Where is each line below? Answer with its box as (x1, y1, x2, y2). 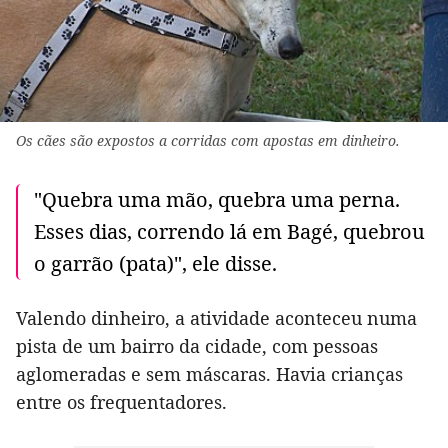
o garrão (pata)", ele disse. (34, 249, 277, 277)
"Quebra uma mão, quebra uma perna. (34, 185, 400, 213)
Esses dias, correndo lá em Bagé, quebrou (34, 217, 425, 245)
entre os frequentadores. (16, 389, 227, 414)
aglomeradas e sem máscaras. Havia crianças (16, 361, 403, 386)
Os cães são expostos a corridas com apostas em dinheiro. (16, 130, 400, 150)
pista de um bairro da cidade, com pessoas (16, 333, 378, 358)
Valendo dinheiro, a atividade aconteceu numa (16, 305, 417, 330)
